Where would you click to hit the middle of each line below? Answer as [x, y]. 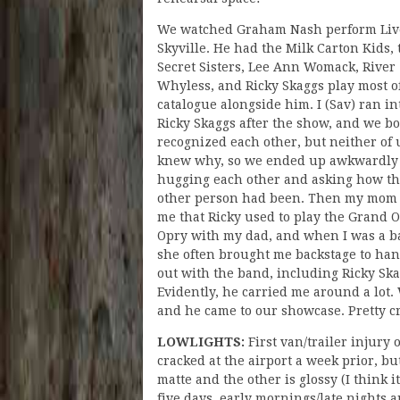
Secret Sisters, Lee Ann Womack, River [276, 67]
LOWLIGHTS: [201, 342]
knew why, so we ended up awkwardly [278, 160]
